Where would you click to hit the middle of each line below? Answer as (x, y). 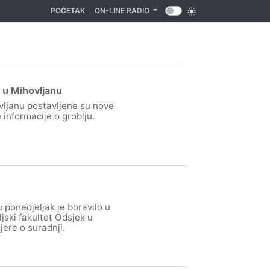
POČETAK (67, 11)
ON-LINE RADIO (123, 11)
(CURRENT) (105, 10)
